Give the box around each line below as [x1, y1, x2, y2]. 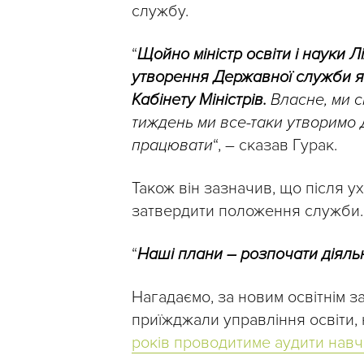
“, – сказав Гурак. [213, 136, 337, 156]
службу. [132, 2, 188, 22]
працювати [132, 136, 213, 156]
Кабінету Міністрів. [132, 90, 266, 110]
